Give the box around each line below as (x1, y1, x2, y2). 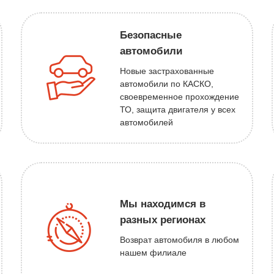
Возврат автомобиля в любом (119, 235, 239, 245)
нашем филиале (119, 248, 187, 258)
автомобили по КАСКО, (119, 78, 213, 89)
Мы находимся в (119, 198, 206, 210)
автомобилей (119, 117, 173, 127)
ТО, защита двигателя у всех (119, 104, 235, 114)
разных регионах (119, 214, 206, 226)
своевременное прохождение (119, 91, 239, 102)
